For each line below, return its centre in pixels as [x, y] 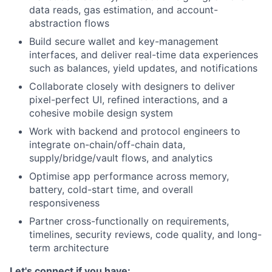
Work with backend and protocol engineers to [135, 131]
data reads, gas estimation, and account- [124, 10]
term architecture [69, 248]
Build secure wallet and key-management [124, 42]
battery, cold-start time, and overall [111, 190]
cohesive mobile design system [101, 113]
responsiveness [64, 203]
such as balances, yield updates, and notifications [143, 68]
